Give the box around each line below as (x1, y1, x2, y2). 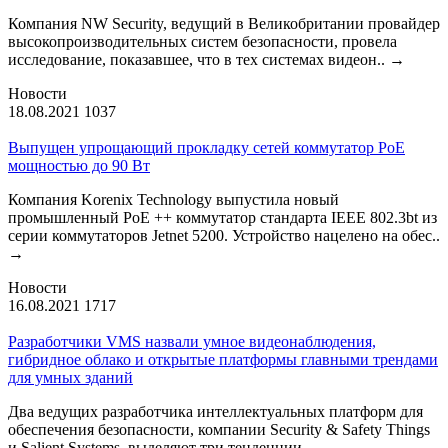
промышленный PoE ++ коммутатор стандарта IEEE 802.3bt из (8, 208, 437, 226)
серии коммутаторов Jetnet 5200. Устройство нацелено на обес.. (8, 226, 440, 244)
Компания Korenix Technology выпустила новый (8, 190, 339, 208)
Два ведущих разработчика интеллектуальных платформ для (8, 402, 423, 420)
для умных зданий (8, 368, 133, 386)
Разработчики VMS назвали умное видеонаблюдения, (8, 332, 376, 350)
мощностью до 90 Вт (8, 156, 150, 174)
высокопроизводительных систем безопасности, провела (8, 32, 397, 50)
